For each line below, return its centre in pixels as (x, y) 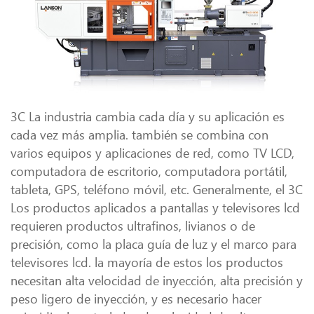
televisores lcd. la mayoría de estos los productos (147, 262)
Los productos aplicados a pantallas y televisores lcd (155, 207)
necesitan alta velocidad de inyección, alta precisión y (157, 280)
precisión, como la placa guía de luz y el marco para (153, 244)
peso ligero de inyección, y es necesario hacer (136, 298)
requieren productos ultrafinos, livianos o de (133, 225)
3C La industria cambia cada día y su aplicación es (148, 116)
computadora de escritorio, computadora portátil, (149, 171)
